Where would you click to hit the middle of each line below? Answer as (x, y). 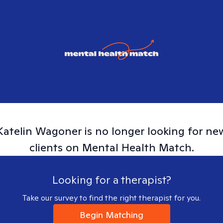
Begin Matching (111, 215)
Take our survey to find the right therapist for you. (111, 198)
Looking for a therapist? (111, 180)
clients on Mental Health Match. (111, 147)
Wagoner (58, 131)
